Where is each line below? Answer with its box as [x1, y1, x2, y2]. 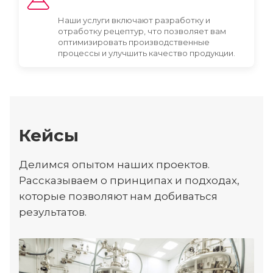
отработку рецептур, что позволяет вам [58, 26, 226, 36]
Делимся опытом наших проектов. [19, 158, 210, 171]
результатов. [19, 206, 87, 218]
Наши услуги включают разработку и [58, 15, 210, 25]
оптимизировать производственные [58, 37, 210, 47]
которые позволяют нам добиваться [19, 190, 218, 202]
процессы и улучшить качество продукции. [58, 48, 235, 58]
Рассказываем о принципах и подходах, [19, 174, 239, 186]
